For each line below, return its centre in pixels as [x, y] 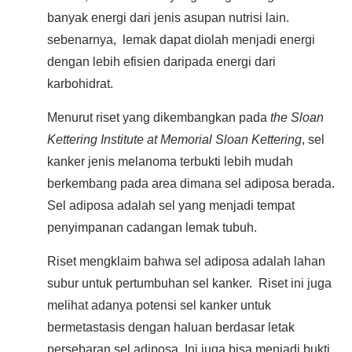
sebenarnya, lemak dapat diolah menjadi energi [181, 39]
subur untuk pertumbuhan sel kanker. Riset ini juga [189, 283]
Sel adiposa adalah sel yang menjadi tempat [171, 205]
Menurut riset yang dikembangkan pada [159, 117]
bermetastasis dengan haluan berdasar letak [171, 327]
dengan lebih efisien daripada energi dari [161, 61]
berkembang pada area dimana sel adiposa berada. [191, 183]
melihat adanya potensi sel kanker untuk [159, 305]
